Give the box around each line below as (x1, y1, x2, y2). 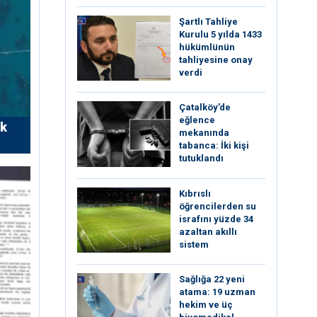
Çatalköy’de (179, 102, 231, 113)
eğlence (179, 115, 215, 126)
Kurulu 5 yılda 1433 (179, 28, 262, 40)
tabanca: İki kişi (179, 140, 249, 151)
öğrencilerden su (179, 200, 256, 212)
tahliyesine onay (179, 54, 253, 65)
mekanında (179, 127, 229, 139)
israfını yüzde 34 (179, 213, 253, 224)
